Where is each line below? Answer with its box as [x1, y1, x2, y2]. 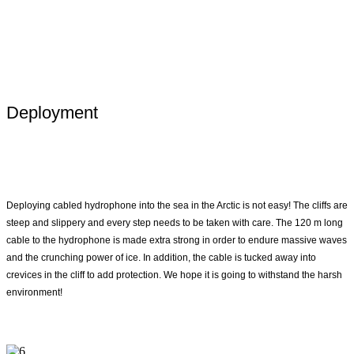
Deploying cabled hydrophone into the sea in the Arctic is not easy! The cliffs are [6, 200, 348, 212]
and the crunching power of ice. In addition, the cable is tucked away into [6, 252, 316, 264]
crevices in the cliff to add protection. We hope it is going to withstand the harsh [6, 269, 342, 281]
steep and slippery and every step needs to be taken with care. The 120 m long [6, 217, 343, 229]
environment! [6, 287, 62, 299]
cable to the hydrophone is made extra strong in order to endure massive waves [6, 235, 347, 247]
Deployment [6, 103, 98, 122]
